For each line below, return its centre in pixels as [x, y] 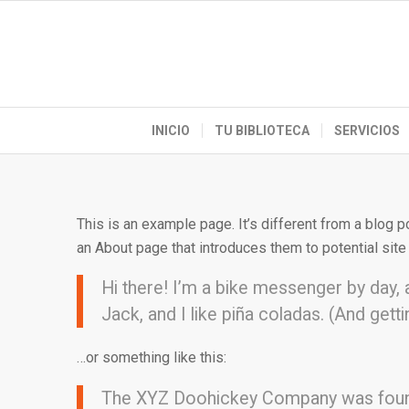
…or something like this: [151, 358]
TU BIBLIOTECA [262, 131]
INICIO [171, 131]
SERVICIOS [367, 131]
